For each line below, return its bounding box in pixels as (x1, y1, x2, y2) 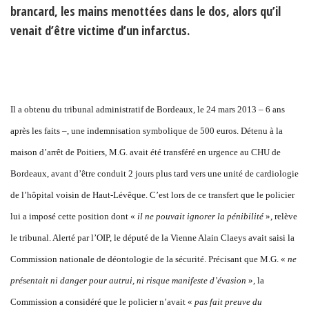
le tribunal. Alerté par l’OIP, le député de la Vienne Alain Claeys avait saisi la (10, 232, 295, 243)
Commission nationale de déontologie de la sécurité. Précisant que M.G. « (10, 253, 288, 264)
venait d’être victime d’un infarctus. (10, 21, 190, 39)
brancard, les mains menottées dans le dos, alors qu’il (10, 2, 281, 19)
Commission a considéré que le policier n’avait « (10, 296, 195, 307)
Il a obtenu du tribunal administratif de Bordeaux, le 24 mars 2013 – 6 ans (10, 103, 285, 114)
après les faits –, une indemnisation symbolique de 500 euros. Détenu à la (10, 125, 283, 136)
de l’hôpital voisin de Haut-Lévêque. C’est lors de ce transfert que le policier (10, 189, 295, 200)
